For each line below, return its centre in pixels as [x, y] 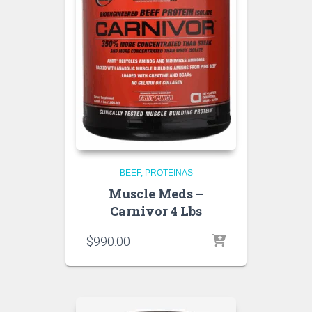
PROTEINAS [169, 173]
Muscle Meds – [156, 194]
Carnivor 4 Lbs [156, 211]
